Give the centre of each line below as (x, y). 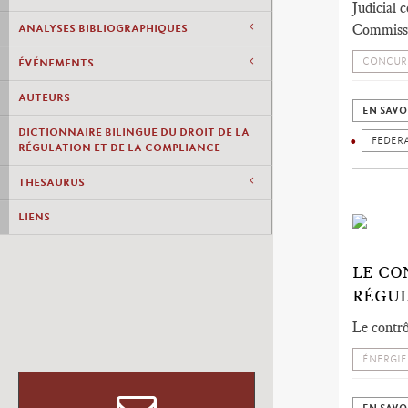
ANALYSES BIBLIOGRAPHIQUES (103, 28)
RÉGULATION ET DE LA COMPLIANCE (119, 148)
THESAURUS (51, 182)
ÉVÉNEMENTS (56, 63)
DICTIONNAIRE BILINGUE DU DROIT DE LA (134, 132)
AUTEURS (44, 97)
